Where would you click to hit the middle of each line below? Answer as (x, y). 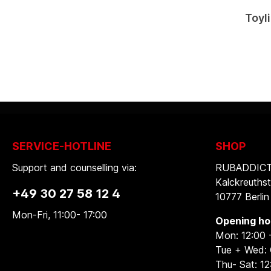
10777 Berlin (242, 197)
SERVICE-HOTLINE (62, 146)
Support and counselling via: (74, 168)
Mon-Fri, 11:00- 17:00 (60, 215)
